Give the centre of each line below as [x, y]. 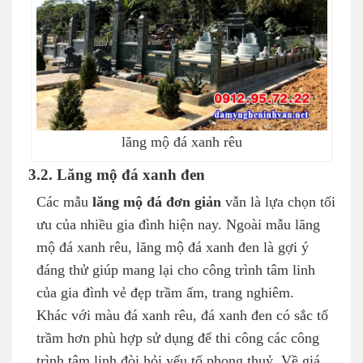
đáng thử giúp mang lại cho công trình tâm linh [176, 270]
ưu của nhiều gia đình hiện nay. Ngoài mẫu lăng [178, 225]
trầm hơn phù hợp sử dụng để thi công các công [178, 338]
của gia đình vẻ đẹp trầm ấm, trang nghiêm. [165, 293]
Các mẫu [64, 202]
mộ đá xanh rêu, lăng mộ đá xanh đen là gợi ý [173, 248]
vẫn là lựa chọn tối [278, 202]
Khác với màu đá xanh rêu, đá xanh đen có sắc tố [182, 316]
